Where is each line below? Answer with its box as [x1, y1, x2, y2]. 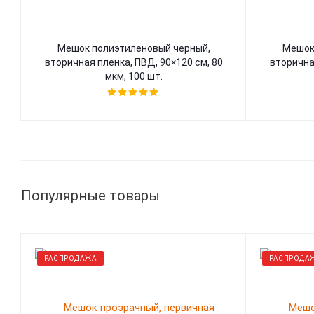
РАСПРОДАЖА [44, 254, 97, 262]
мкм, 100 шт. [104, 71, 163, 82]
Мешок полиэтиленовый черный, [57, 43, 210, 54]
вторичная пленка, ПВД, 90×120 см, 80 [44, 57, 223, 68]
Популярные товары [21, 187, 160, 204]
